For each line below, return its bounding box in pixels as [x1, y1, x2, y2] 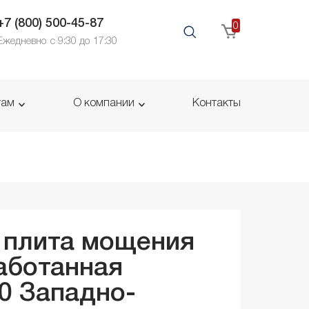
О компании [72, 99, 134, 109]
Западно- [19, 282, 136, 306]
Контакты [192, 99, 241, 109]
